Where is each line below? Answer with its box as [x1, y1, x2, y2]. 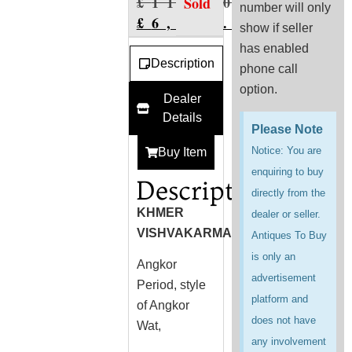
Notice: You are [251, 144, 322, 156]
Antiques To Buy [251, 229, 328, 241]
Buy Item [158, 145, 207, 159]
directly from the [251, 186, 326, 199]
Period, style [136, 278, 206, 291]
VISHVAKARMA [136, 225, 232, 240]
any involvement [251, 335, 327, 347]
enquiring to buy [251, 165, 324, 178]
